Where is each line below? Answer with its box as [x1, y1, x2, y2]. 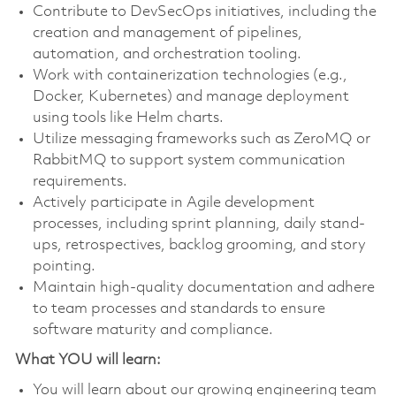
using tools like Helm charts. [32, 110, 224, 126]
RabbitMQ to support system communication [32, 152, 346, 168]
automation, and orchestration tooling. [32, 46, 301, 62]
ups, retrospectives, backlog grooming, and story [32, 237, 366, 253]
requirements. [32, 173, 127, 189]
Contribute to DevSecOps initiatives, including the [32, 4, 377, 19]
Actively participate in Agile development [32, 194, 315, 210]
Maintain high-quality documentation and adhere [32, 279, 375, 295]
